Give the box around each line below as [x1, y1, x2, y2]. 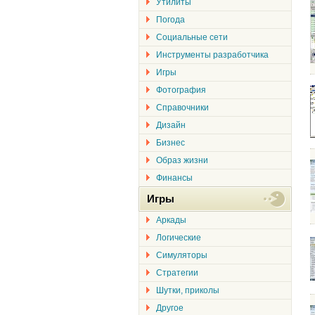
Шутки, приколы [156, 285, 219, 295]
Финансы [156, 173, 193, 183]
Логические [156, 233, 201, 243]
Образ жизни [156, 155, 208, 165]
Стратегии [156, 268, 198, 278]
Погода [156, 15, 185, 25]
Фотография [156, 85, 206, 95]
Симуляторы [156, 250, 207, 260]
